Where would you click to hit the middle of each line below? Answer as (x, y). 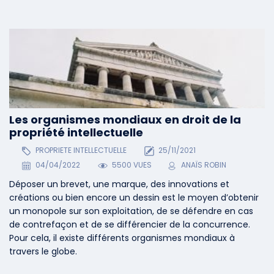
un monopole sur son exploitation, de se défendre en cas (131, 211)
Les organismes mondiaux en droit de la (125, 119)
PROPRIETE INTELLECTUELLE (80, 150)
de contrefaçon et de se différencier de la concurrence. (130, 225)
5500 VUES (131, 165)
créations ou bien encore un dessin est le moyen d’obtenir (134, 198)
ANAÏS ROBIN (204, 165)
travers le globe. (43, 252)
